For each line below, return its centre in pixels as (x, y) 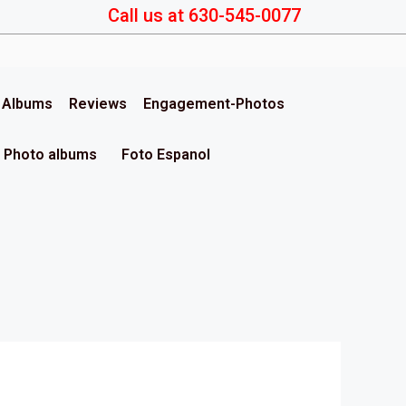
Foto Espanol (166, 155)
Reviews (98, 104)
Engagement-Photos (214, 104)
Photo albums (50, 155)
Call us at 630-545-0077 (205, 15)
